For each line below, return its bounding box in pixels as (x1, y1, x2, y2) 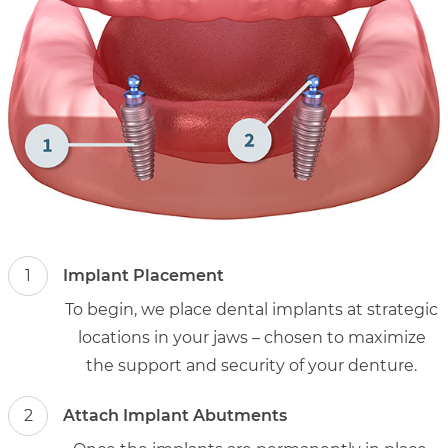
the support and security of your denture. (86, 355, 417, 375)
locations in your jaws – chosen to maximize (77, 327, 426, 347)
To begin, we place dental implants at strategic (65, 299, 438, 319)
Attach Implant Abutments (63, 406, 287, 426)
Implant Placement (63, 266, 224, 286)
